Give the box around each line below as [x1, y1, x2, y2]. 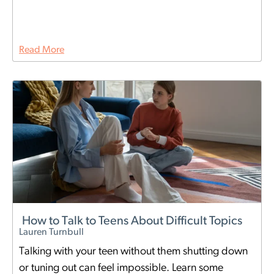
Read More [19, 45, 64, 56]
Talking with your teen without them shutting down [19, 246, 248, 258]
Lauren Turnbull [19, 228, 84, 238]
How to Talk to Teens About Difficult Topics [22, 215, 242, 228]
